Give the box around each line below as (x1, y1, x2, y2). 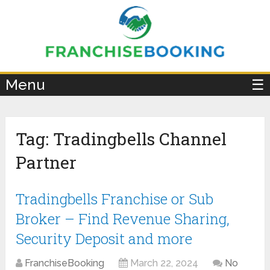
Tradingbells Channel (53, 128, 227, 151)
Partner (16, 151, 77, 174)
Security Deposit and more (16, 229, 193, 249)
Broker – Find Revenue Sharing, (16, 209, 230, 229)
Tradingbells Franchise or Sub (16, 189, 214, 209)
